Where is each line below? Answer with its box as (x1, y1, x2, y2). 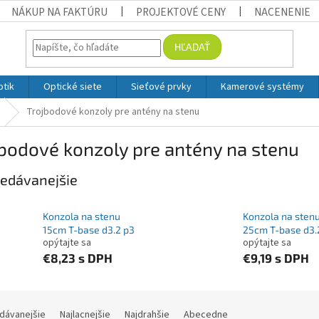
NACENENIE (254, 4, 311, 20)
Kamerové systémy (221, 80, 304, 94)
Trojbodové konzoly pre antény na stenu (26, 105, 199, 119)
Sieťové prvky (131, 80, 192, 94)
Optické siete (43, 80, 102, 94)
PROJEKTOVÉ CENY (136, 4, 226, 20)
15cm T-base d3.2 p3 (43, 224, 135, 236)
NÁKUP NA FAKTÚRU (11, 4, 108, 20)
